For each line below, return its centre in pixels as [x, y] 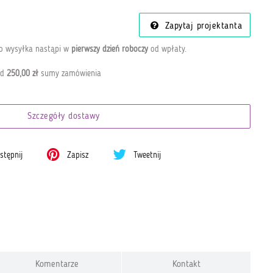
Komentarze [57, 264]
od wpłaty [166, 49]
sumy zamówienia [69, 73]
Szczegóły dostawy [64, 117]
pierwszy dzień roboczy [109, 49]
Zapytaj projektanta [202, 27]
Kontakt [186, 264]
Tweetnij [146, 155]
